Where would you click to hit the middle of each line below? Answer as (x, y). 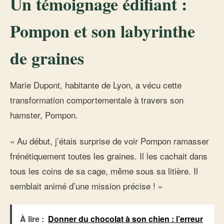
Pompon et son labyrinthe (102, 31)
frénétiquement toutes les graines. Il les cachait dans (109, 156)
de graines (47, 58)
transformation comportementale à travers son (97, 100)
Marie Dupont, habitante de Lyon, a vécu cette (96, 85)
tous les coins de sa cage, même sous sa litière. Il (104, 171)
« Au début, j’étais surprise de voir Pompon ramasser (109, 141)
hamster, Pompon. (44, 115)
